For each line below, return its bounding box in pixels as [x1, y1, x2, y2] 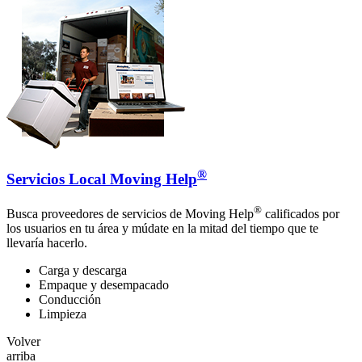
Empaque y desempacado [39, 278, 169, 293]
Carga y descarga [39, 263, 127, 278]
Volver [6, 335, 40, 349]
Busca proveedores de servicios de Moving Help [6, 207, 254, 221]
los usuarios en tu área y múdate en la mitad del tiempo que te [6, 221, 318, 236]
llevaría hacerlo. [6, 236, 87, 250]
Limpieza [39, 307, 86, 322]
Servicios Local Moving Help [6, 170, 197, 188]
